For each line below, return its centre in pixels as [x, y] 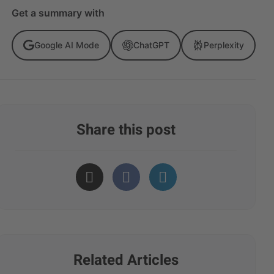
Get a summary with [58, 13]
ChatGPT [151, 45]
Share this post [126, 130]
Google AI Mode [67, 45]
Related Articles [126, 260]
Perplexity [224, 45]
